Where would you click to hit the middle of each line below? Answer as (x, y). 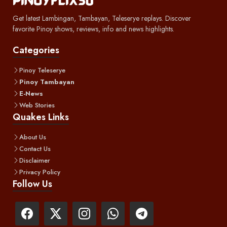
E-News (31, 94)
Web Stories (37, 105)
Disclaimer (35, 161)
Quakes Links (41, 117)
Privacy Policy (40, 172)
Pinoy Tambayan (47, 82)
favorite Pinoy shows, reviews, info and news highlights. (93, 29)
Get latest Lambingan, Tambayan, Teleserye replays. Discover (102, 18)
